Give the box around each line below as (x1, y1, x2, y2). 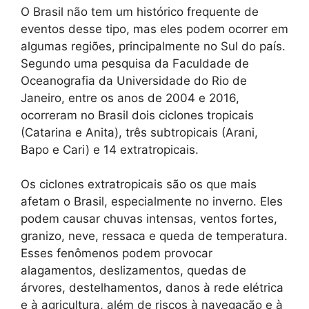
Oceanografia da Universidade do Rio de (21, 73, 247, 88)
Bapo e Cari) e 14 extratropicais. (21, 142, 199, 157)
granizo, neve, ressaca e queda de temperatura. (21, 229, 288, 243)
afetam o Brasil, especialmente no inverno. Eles (21, 195, 283, 209)
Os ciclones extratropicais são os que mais (21, 177, 257, 192)
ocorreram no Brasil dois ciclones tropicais (21, 108, 254, 122)
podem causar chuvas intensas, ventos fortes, (21, 212, 277, 226)
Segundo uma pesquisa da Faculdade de (21, 56, 249, 70)
